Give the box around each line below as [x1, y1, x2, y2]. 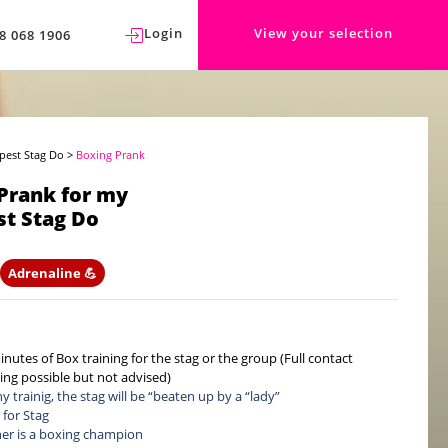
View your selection [253, 24, 393, 42]
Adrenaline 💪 [8, 263, 98, 282]
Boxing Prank [76, 146, 146, 162]
